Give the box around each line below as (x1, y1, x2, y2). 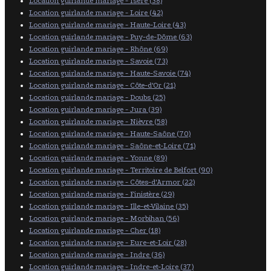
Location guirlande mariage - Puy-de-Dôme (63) (29, 32, 192, 41)
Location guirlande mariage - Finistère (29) (29, 189, 174, 198)
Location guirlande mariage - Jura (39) (29, 105, 162, 114)
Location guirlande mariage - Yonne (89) (29, 153, 167, 162)
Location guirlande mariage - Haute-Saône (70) (29, 129, 191, 138)
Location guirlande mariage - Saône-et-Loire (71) (29, 141, 195, 150)
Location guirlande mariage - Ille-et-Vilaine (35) (29, 201, 188, 211)
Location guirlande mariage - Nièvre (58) (29, 117, 167, 126)
